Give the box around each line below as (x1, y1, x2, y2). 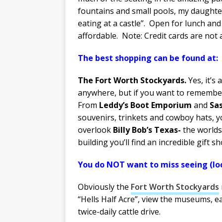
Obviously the (78, 181, 131, 193)
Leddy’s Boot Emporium (99, 100, 192, 111)
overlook (78, 124, 111, 136)
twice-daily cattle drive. (78, 206, 161, 218)
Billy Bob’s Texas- (111, 124, 181, 136)
